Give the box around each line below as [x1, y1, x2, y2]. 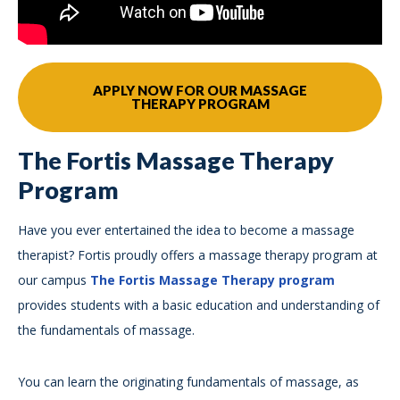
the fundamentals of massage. [18, 321, 195, 338]
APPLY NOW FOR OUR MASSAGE [93, 81, 307, 98]
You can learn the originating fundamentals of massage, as [18, 372, 359, 390]
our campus [18, 271, 90, 288]
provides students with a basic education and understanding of [18, 296, 379, 313]
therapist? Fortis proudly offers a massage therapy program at [18, 246, 378, 263]
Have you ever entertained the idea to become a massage [18, 221, 354, 238]
